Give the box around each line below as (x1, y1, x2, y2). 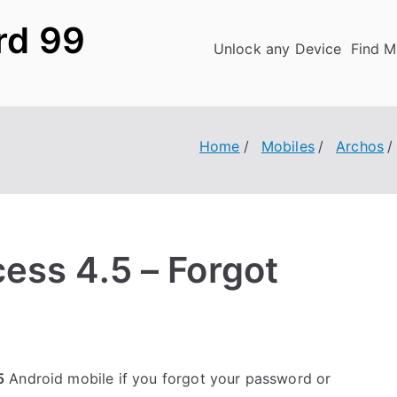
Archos (336, 137, 385, 155)
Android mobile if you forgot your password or (4, 370, 331, 387)
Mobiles (261, 137, 315, 155)
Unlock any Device (213, 40, 342, 58)
